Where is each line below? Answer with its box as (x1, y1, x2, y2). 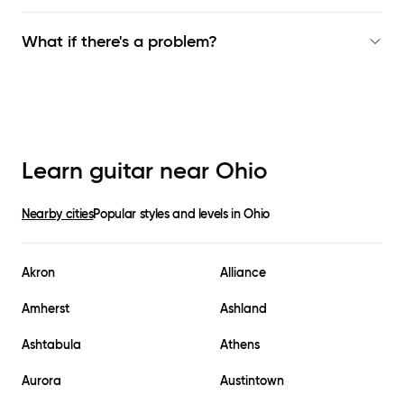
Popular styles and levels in (93, 206, 244, 223)
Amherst (22, 300, 69, 317)
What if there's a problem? (22, 32, 217, 52)
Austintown (220, 372, 284, 390)
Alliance (220, 264, 266, 281)
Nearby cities (22, 206, 94, 223)
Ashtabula (22, 336, 81, 353)
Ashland (220, 300, 267, 317)
